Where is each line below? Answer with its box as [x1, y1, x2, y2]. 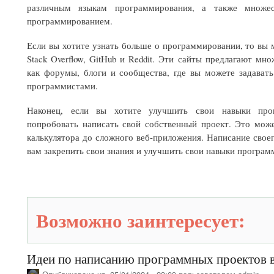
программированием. [27, 14, 113, 27]
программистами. [27, 79, 98, 92]
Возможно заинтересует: [36, 206, 251, 234]
